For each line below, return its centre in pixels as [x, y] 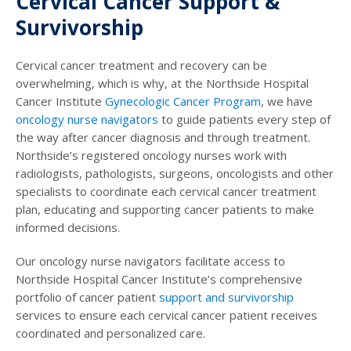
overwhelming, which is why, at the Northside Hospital [162, 83]
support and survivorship [226, 297]
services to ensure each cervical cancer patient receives [166, 315]
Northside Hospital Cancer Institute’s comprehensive [159, 279]
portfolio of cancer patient [87, 297]
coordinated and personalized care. [110, 333]
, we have [287, 101]
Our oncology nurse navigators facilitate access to [150, 261]
